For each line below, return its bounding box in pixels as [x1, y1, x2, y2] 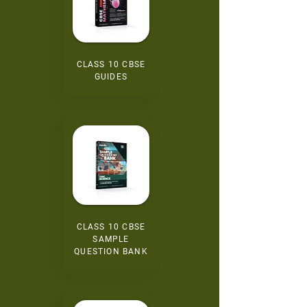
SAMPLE [93, 234, 130, 244]
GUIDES [94, 72, 128, 82]
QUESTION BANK [74, 247, 148, 256]
